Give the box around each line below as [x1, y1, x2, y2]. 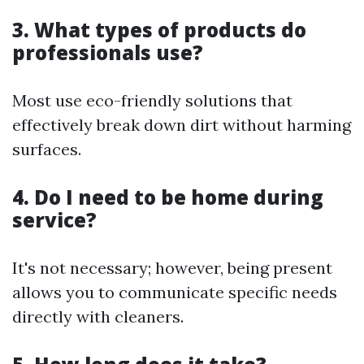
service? [12, 206, 97, 233]
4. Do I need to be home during [12, 184, 323, 210]
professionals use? [12, 39, 203, 66]
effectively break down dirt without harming [12, 115, 351, 135]
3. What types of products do [12, 16, 306, 43]
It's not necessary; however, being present [12, 258, 332, 278]
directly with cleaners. [12, 306, 184, 327]
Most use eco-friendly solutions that [12, 90, 292, 110]
